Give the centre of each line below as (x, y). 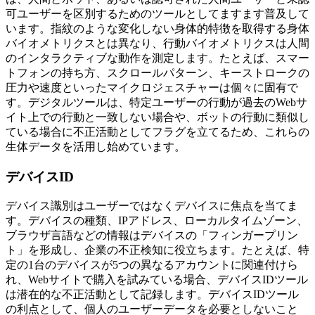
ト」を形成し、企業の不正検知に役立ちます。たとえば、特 (157, 250)
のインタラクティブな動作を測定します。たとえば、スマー (157, 58)
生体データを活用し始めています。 (96, 146)
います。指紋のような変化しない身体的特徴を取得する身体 (157, 28)
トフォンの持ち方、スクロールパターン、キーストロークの (157, 72)
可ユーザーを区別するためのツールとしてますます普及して (157, 13)
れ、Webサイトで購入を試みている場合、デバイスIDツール (157, 280)
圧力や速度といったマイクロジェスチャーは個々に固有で (152, 87)
